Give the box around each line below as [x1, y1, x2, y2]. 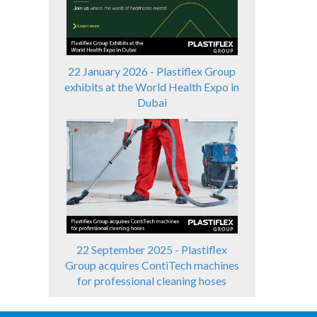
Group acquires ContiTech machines [64, 258, 239, 272]
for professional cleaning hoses [77, 273, 227, 287]
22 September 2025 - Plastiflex [76, 242, 228, 256]
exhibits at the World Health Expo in [64, 80, 240, 94]
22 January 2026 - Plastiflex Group [68, 64, 236, 79]
